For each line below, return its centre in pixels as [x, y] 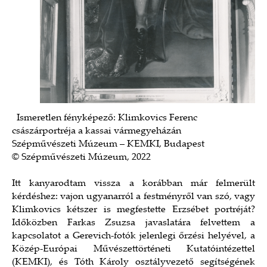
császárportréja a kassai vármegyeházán [97, 131]
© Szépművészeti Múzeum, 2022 [81, 157]
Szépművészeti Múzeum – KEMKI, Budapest [108, 144]
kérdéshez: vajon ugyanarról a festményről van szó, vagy [133, 197]
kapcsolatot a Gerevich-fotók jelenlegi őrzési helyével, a [133, 236]
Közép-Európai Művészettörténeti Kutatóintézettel [133, 249]
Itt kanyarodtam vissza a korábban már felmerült [133, 184]
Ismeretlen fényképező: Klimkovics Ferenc [105, 118]
